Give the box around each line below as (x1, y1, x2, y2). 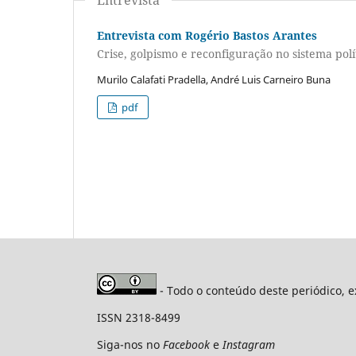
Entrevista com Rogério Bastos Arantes (97, 27, 317, 43)
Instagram (222, 337, 275, 353)
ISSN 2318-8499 (97, 310, 180, 326)
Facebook (163, 337, 213, 353)
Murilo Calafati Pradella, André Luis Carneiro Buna (97, 72, 331, 87)
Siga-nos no (97, 337, 163, 353)
